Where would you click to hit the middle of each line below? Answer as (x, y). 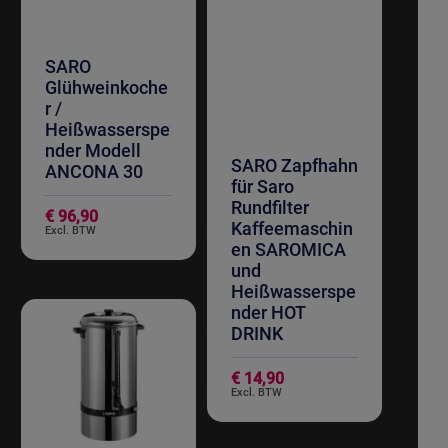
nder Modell (92, 151)
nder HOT (268, 313)
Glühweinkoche (106, 88)
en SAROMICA (288, 250)
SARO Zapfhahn (294, 166)
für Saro (262, 187)
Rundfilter (270, 208)
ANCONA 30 (93, 172)
